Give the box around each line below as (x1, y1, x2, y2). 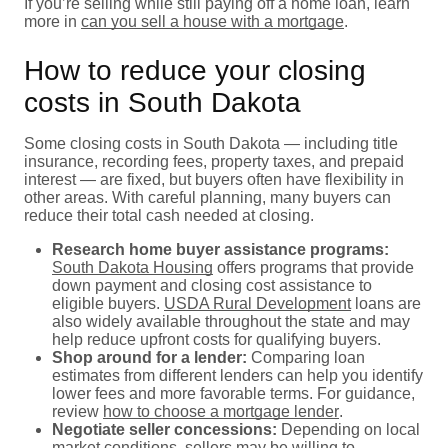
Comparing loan (247, 348, 365, 366)
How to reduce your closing (24, 54, 366, 86)
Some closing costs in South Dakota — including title (24, 134, 398, 152)
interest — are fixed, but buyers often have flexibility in (24, 170, 404, 188)
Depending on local (277, 420, 420, 438)
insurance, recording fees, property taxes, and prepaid (24, 152, 404, 170)
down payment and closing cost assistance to (52, 276, 372, 294)
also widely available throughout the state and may (52, 312, 410, 330)
